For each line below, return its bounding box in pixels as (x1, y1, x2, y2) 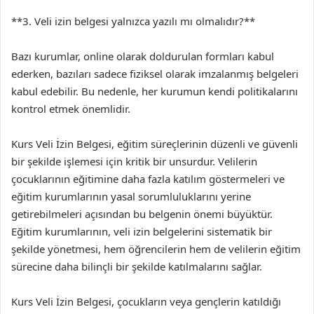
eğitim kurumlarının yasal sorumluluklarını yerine (11, 189, 251, 203)
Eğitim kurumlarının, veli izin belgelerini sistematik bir (11, 224, 272, 238)
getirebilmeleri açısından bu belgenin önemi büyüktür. (11, 207, 273, 221)
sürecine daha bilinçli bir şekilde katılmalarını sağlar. (11, 259, 262, 273)
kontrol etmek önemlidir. (11, 102, 130, 116)
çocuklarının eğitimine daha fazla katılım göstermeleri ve (11, 172, 285, 186)
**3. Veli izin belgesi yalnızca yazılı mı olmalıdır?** (11, 14, 255, 28)
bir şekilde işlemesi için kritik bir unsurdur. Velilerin (11, 154, 257, 168)
